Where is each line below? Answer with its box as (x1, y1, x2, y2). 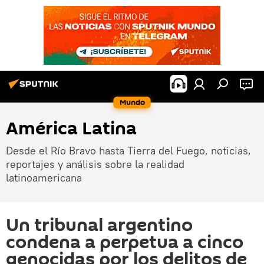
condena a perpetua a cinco (6, 230, 243, 255)
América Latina (6, 116, 137, 141)
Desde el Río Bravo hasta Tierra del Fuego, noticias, (6, 144, 251, 157)
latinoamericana (6, 171, 82, 184)
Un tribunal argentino (6, 213, 193, 238)
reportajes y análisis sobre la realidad (6, 157, 184, 171)
